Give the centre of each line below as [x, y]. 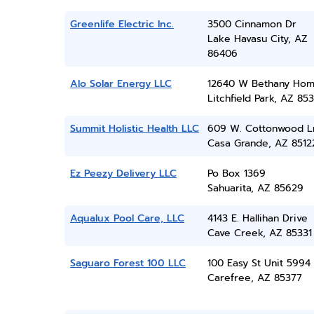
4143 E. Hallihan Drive [257, 218]
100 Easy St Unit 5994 [259, 263]
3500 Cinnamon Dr [252, 24]
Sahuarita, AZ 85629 [255, 188]
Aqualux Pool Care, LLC [127, 218]
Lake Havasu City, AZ [257, 39]
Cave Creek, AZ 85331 [259, 233]
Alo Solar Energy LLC [121, 84]
